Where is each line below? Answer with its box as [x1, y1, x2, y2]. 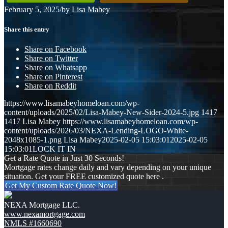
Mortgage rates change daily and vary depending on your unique [4, 163, 211, 172]
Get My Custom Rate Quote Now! [5, 181, 117, 190]
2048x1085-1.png [4, 135, 62, 145]
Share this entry [4, 25, 49, 33]
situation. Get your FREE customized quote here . [4, 172, 164, 181]
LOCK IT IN [33, 145, 76, 154]
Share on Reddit [24, 81, 76, 91]
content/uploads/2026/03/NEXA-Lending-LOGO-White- [4, 126, 188, 135]
